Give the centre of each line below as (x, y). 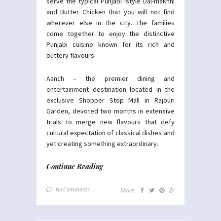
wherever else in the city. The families (110, 22)
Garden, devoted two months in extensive (110, 111)
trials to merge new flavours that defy (110, 122)
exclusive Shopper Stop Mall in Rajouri (110, 100)
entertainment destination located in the (110, 89)
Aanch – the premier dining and (110, 78)
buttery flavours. (71, 55)
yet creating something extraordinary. (102, 143)
